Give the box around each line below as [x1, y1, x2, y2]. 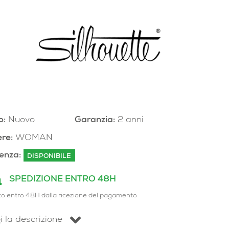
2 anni [114, 116, 144, 125]
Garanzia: [74, 116, 115, 125]
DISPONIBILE [27, 153, 72, 160]
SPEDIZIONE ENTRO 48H [9, 175, 116, 184]
